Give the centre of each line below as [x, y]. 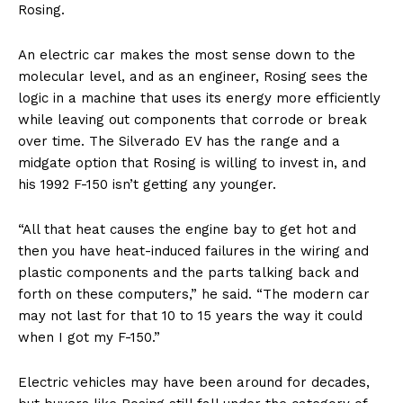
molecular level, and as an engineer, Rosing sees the [193, 77]
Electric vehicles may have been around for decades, [194, 383]
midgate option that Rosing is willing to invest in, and [192, 163]
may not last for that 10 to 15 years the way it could [190, 316]
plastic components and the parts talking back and [188, 273]
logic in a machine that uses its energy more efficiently [199, 99]
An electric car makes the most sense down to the [187, 55]
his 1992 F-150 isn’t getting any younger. [147, 185]
